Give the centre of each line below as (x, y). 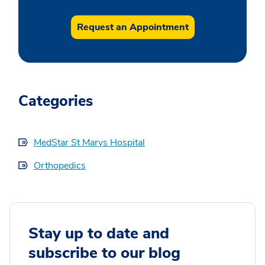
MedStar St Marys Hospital (89, 143)
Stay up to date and (99, 233)
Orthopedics (60, 166)
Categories (56, 101)
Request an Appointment (132, 27)
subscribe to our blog (104, 253)
